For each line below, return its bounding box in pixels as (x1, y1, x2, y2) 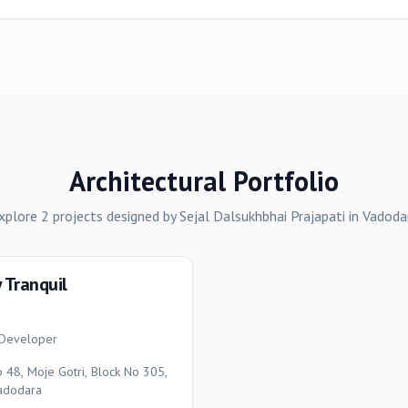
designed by (102, 207, 179, 225)
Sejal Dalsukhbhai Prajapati (178, 207, 345, 225)
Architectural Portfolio (69, 163, 339, 199)
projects (52, 207, 103, 225)
